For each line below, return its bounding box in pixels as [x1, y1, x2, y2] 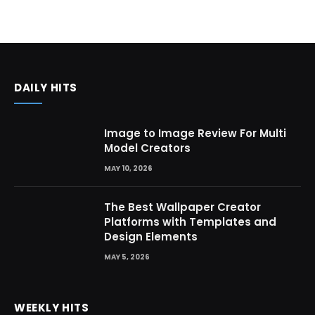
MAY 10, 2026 [104, 162, 153, 174]
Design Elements [104, 229, 198, 245]
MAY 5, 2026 [104, 252, 150, 263]
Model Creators [104, 140, 191, 155]
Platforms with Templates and [104, 214, 276, 230]
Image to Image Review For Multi [104, 125, 286, 141]
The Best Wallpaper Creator [104, 200, 261, 215]
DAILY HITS [14, 79, 77, 95]
